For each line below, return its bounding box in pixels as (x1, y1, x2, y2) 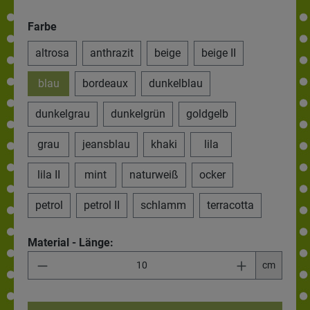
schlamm (140, 199, 186, 212)
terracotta (207, 199, 254, 212)
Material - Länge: (28, 236, 113, 249)
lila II (37, 168, 60, 181)
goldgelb (186, 107, 228, 120)
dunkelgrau (35, 107, 90, 120)
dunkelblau (149, 77, 203, 90)
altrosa (35, 46, 69, 60)
